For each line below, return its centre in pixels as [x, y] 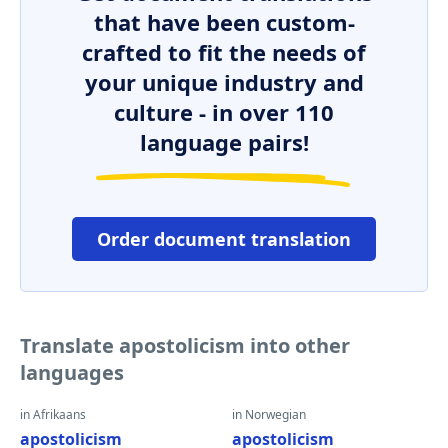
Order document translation [224, 239]
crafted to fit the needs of [224, 52]
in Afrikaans [53, 414]
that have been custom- [224, 22]
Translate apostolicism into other [185, 345]
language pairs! [224, 142]
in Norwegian [269, 414]
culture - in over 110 [224, 112]
